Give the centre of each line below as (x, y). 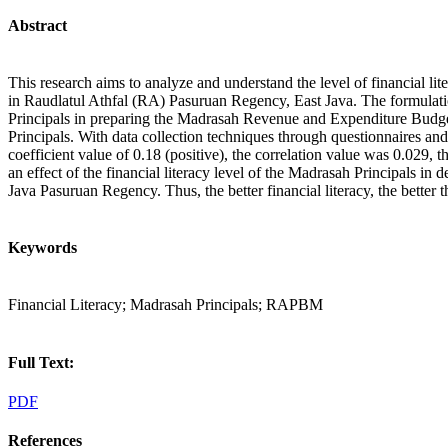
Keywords (42, 248)
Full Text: (41, 362)
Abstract (37, 25)
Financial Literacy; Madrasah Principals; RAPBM (165, 305)
